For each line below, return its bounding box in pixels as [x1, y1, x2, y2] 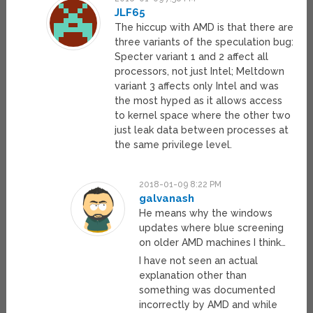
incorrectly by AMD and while [139, 299, 278, 311]
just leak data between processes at [114, 124, 289, 136]
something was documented [139, 284, 276, 296]
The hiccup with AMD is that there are [114, 22, 293, 34]
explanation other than [139, 270, 247, 282]
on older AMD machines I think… [139, 237, 286, 249]
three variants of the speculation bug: [114, 36, 293, 48]
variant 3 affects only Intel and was [114, 80, 279, 92]
